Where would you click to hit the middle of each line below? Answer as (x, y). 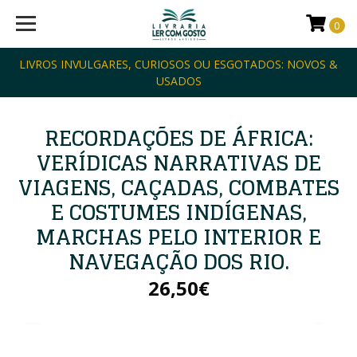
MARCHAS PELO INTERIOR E (178, 237)
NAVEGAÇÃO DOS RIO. (178, 262)
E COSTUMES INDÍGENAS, (178, 212)
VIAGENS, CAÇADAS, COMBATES (178, 188)
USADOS (178, 81)
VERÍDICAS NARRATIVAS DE (178, 163)
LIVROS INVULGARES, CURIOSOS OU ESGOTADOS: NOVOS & (178, 64)
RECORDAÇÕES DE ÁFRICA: (178, 138)
